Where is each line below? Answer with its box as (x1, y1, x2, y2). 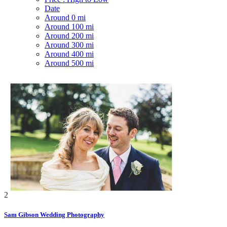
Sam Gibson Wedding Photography (4, 211, 104, 219)
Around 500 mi (45, 58, 94, 67)
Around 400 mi (45, 49, 94, 58)
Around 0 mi (45, 13, 86, 22)
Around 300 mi (45, 40, 94, 49)
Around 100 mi (45, 22, 94, 31)
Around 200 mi (45, 31, 94, 40)
